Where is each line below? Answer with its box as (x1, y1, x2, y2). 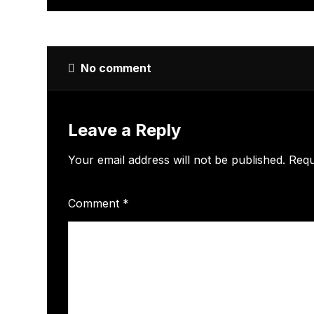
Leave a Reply (68, 120, 182, 140)
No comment (81, 61, 152, 75)
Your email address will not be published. (68, 153, 286, 167)
